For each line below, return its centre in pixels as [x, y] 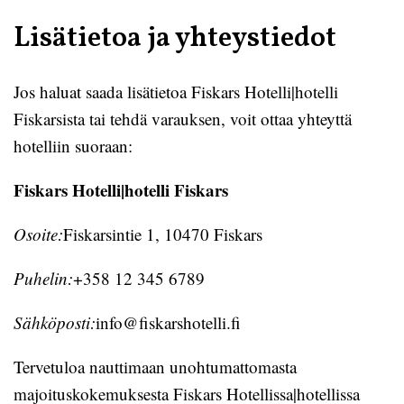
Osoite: [38, 234]
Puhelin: [43, 278]
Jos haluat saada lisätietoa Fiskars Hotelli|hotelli [176, 92]
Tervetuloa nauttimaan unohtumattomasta [155, 367]
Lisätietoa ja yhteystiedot [175, 39]
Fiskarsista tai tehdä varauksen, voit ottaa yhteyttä [183, 119]
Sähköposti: [55, 322]
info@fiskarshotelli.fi [168, 322]
